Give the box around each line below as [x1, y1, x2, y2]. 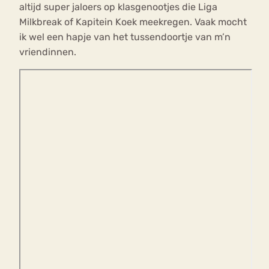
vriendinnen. [19, 46, 76, 58]
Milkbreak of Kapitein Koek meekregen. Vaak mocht [19, 16, 247, 28]
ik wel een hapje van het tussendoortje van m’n [19, 31, 231, 43]
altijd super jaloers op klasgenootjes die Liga [19, 1, 217, 13]
